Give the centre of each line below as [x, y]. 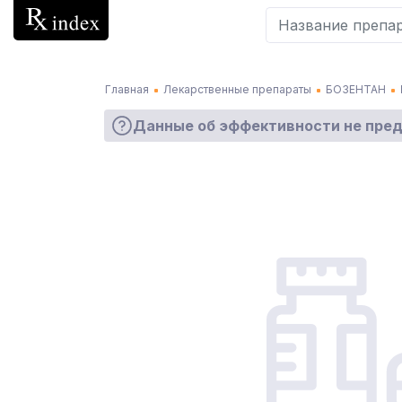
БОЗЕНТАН [356, 89]
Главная [127, 89]
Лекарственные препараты [237, 89]
